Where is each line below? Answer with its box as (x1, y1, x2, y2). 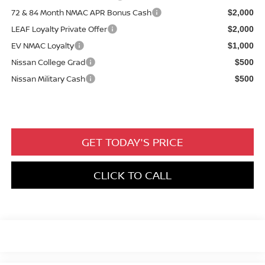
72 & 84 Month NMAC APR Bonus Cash (11, 7, 151, 18)
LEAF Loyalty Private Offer (11, 24, 107, 35)
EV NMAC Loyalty (11, 40, 74, 51)
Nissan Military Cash (11, 73, 85, 85)
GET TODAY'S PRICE (82, 135, 183, 150)
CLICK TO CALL (93, 168, 172, 183)
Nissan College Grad (11, 57, 85, 68)
